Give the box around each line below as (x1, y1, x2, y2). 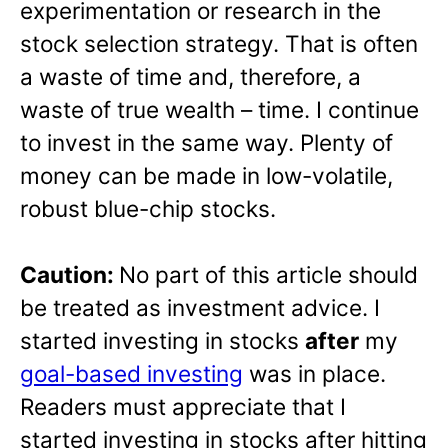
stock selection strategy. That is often (20, 29, 418, 57)
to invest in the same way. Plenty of (20, 128, 393, 156)
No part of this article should (119, 261, 418, 289)
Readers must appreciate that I (20, 393, 346, 421)
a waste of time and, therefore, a (20, 62, 361, 90)
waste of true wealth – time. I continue (20, 95, 419, 123)
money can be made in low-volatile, (20, 161, 393, 189)
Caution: (20, 261, 119, 289)
